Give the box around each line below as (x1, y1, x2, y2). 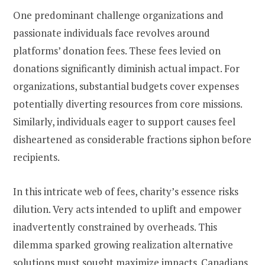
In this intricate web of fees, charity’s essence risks (13, 184, 238, 198)
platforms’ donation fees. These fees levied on (13, 43, 221, 57)
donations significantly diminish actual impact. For (13, 61, 240, 75)
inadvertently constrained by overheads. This (13, 219, 217, 234)
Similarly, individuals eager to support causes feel (13, 114, 235, 128)
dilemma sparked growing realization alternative (13, 237, 233, 251)
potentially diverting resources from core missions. (13, 96, 242, 111)
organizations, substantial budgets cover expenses (13, 79, 239, 93)
